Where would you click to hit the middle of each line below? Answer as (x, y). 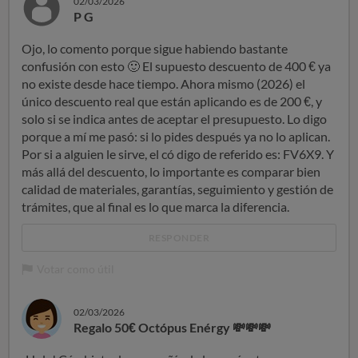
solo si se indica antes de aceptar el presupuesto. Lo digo (174, 119)
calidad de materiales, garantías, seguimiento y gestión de (177, 189)
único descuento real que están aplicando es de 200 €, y (172, 101)
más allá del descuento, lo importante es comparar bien (171, 171)
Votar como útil (76, 269)
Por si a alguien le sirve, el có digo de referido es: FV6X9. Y (178, 154)
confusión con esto (74, 66)
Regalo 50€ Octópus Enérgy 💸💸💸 (172, 327)
